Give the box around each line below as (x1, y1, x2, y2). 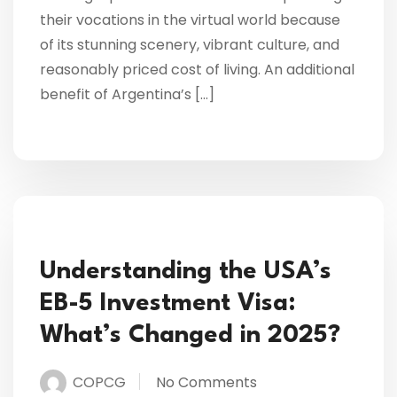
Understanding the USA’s (40, 260, 331, 285)
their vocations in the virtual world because (40, 10, 340, 31)
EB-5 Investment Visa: (40, 292, 296, 317)
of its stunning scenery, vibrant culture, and (40, 35, 339, 56)
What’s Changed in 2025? (40, 323, 340, 349)
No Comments (156, 372, 257, 393)
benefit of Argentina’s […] (40, 84, 214, 105)
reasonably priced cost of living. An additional (40, 59, 354, 81)
